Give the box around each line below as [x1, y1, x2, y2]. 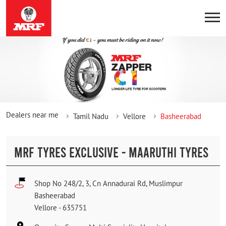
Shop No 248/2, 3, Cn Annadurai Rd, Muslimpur [34, 178, 183, 188]
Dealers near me [6, 109, 59, 120]
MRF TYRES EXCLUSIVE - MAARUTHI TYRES [14, 143, 208, 160]
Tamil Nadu [73, 111, 108, 121]
